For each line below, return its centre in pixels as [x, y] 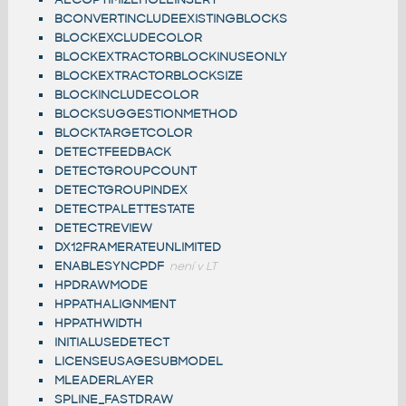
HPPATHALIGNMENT [115, 304]
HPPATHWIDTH [98, 324]
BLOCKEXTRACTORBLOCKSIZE [148, 76]
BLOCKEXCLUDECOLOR [128, 38]
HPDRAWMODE [101, 285]
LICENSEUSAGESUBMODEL [138, 362]
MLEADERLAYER [103, 381]
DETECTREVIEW [103, 228]
